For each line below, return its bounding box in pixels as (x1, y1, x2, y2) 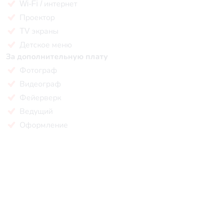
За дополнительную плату (6, 52, 108, 61)
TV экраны (20, 27, 59, 35)
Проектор (20, 13, 55, 22)
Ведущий (20, 107, 53, 115)
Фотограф (20, 66, 57, 74)
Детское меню (20, 41, 72, 49)
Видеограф (20, 80, 61, 88)
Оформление (20, 121, 68, 129)
